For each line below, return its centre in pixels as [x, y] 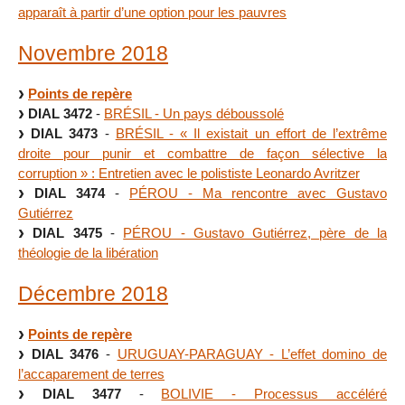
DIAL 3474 [70, 193]
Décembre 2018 [93, 293]
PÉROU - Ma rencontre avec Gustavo [258, 193]
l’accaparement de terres [91, 373]
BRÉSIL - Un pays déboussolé [194, 113]
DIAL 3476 [65, 353]
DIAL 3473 [65, 133]
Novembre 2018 [93, 54]
